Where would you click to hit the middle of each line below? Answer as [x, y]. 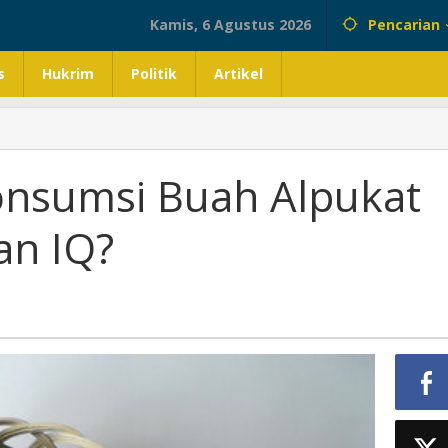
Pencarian [404, 24]
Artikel [238, 73]
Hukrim [68, 73]
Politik [154, 73]
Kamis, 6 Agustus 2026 [230, 24]
